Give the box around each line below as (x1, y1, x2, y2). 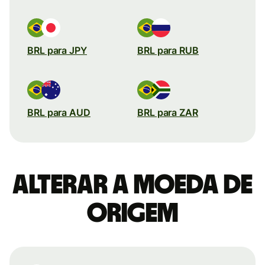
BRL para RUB (137, 44, 199, 56)
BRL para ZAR (137, 106, 198, 118)
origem (87, 199, 178, 227)
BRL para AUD (27, 106, 91, 118)
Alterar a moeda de (12, 171, 253, 199)
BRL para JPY (27, 44, 87, 56)
